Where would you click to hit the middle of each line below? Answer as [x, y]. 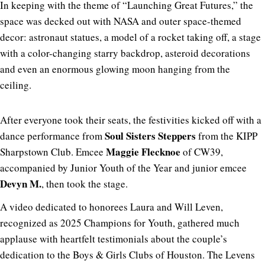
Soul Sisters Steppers [150, 136]
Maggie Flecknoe [143, 152]
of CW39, [202, 152]
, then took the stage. [86, 184]
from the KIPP [227, 136]
